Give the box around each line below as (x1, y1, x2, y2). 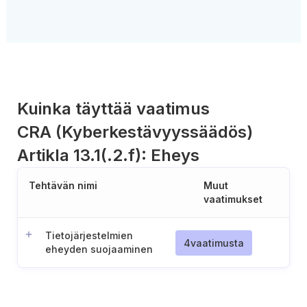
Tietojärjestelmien (45, 230, 133, 241)
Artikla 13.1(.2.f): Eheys (17, 145, 199, 165)
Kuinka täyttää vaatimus (17, 99, 210, 119)
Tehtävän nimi (29, 180, 97, 191)
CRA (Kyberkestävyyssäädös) (17, 122, 253, 142)
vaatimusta (191, 236, 244, 249)
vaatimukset (203, 193, 262, 205)
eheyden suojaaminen (45, 243, 153, 255)
